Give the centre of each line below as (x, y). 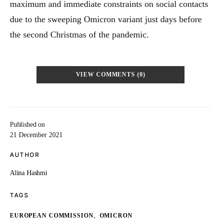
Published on (27, 125)
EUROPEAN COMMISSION (52, 216)
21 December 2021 (36, 135)
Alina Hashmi (29, 173)
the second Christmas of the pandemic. (79, 35)
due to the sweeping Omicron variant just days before (106, 19)
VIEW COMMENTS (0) (110, 75)
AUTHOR (25, 155)
